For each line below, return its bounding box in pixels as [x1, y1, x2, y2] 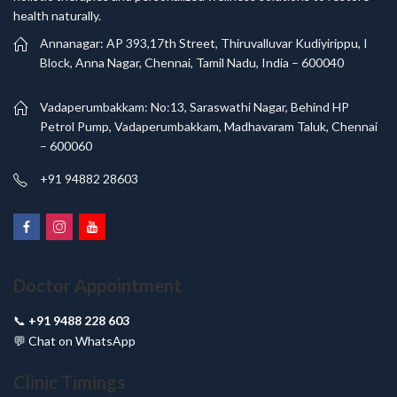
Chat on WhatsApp [28, 332, 136, 348]
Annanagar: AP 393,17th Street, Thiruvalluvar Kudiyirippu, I [40, 35, 368, 51]
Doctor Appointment [13, 275, 182, 297]
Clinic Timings [13, 370, 125, 393]
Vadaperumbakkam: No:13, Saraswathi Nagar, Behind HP [40, 99, 349, 115]
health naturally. [13, 7, 101, 23]
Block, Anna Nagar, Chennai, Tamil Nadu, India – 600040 [40, 55, 344, 71]
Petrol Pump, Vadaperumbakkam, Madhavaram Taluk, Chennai [40, 119, 378, 135]
